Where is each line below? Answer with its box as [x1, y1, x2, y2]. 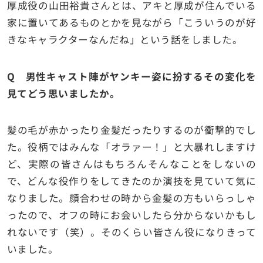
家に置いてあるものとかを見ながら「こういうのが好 [6, 15, 257, 30]
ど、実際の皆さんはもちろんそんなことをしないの [6, 156, 257, 171]
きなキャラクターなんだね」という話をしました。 [6, 32, 243, 47]
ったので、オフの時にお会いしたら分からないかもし [6, 207, 257, 222]
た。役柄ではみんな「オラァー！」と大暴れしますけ [6, 139, 257, 154]
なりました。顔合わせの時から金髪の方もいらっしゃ [6, 190, 257, 205]
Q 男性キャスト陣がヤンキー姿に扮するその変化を [6, 69, 257, 83]
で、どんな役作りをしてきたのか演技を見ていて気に [6, 173, 257, 188]
